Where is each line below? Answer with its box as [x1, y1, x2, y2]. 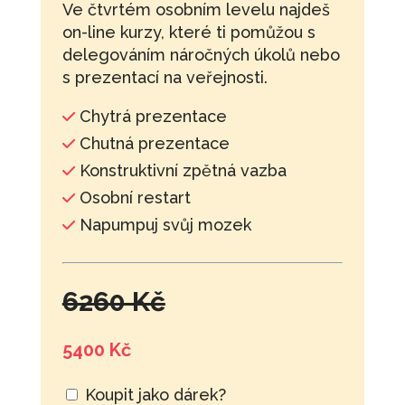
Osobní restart [74, 187, 191, 207]
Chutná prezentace [74, 133, 230, 153]
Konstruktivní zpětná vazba [74, 160, 287, 180]
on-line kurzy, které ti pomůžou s [61, 22, 316, 42]
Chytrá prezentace [74, 106, 227, 126]
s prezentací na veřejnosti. [61, 67, 268, 87]
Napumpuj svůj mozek [74, 214, 251, 234]
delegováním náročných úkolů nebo [61, 44, 340, 64]
